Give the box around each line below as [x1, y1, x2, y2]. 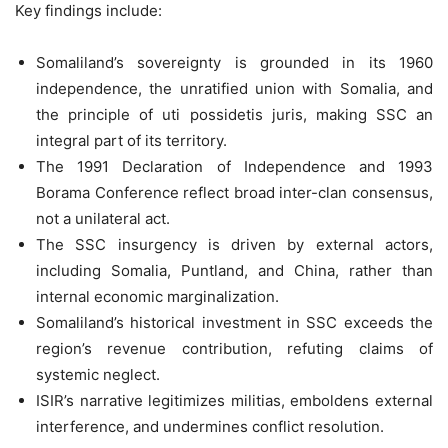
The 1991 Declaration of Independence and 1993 [36, 156, 433, 176]
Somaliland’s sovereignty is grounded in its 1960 [36, 52, 433, 72]
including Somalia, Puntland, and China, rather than [36, 260, 433, 280]
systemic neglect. [36, 364, 160, 384]
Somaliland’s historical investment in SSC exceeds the [36, 312, 433, 332]
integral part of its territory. [36, 130, 227, 150]
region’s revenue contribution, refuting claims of [36, 338, 433, 358]
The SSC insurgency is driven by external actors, [36, 234, 433, 254]
